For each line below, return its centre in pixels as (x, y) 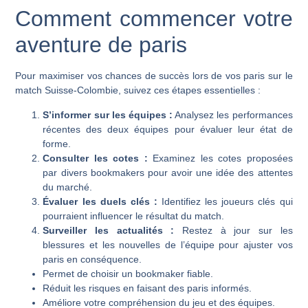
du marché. (68, 187)
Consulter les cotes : (95, 158)
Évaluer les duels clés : (100, 201)
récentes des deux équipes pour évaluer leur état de (168, 129)
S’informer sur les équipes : (108, 114)
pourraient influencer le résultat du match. (134, 216)
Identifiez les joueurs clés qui (225, 201)
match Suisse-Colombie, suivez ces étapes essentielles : (138, 90)
